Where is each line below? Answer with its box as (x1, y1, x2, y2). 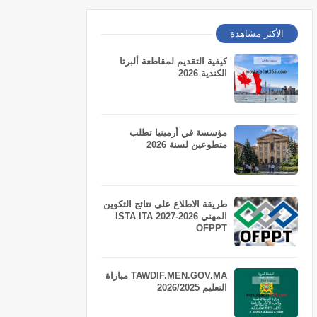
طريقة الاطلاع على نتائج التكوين (103, 199, 227, 209)
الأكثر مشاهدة (230, 28, 284, 39)
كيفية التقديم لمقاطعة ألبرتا (120, 56, 227, 67)
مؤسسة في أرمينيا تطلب (129, 127, 227, 138)
